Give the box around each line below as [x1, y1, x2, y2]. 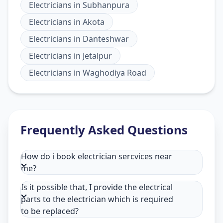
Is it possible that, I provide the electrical [21, 182, 173, 193]
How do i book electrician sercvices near [21, 151, 172, 162]
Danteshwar [83, 33, 129, 45]
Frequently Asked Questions [20, 121, 188, 138]
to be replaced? [21, 206, 79, 217]
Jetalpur [83, 50, 112, 62]
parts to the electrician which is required [21, 194, 173, 205]
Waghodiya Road [83, 67, 146, 79]
